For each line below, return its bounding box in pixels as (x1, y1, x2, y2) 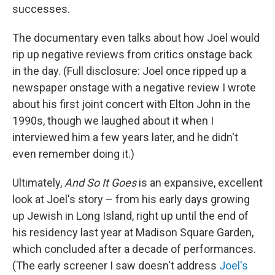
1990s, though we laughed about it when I (12, 114, 214, 127)
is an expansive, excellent (136, 176, 263, 189)
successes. (12, 2, 70, 15)
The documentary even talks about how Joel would (12, 31, 260, 44)
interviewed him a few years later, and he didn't (12, 131, 238, 144)
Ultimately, (12, 176, 64, 189)
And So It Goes (64, 176, 136, 189)
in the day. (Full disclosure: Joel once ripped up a (12, 64, 246, 77)
